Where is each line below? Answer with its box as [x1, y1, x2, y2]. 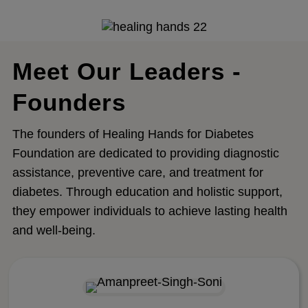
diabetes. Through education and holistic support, [12, 185, 283, 199]
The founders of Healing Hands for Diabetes [12, 127, 254, 142]
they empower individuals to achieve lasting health [12, 204, 287, 219]
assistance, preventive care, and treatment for [12, 166, 263, 180]
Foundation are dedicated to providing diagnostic [12, 146, 279, 161]
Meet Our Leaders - [12, 58, 241, 85]
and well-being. [12, 223, 96, 238]
